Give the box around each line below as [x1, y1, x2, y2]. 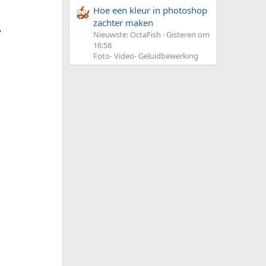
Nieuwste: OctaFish [93, 29, 161, 40]
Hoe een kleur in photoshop [93, 4, 207, 17]
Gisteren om [166, 29, 210, 40]
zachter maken [93, 17, 153, 29]
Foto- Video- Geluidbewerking [93, 50, 198, 62]
